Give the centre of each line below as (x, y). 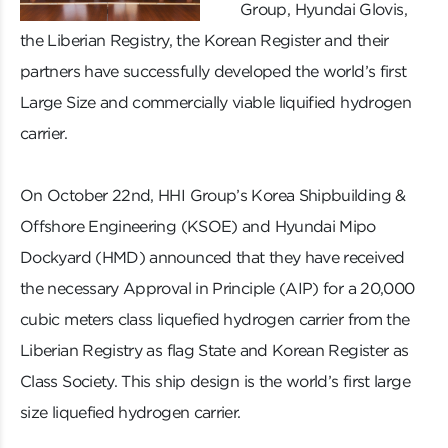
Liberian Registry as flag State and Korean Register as (214, 350)
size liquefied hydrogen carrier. (132, 412)
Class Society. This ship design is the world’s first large (215, 381)
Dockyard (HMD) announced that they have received (212, 257)
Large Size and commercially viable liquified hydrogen (216, 102)
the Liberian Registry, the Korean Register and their (204, 40)
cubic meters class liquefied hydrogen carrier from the (215, 319)
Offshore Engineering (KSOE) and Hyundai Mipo (198, 226)
